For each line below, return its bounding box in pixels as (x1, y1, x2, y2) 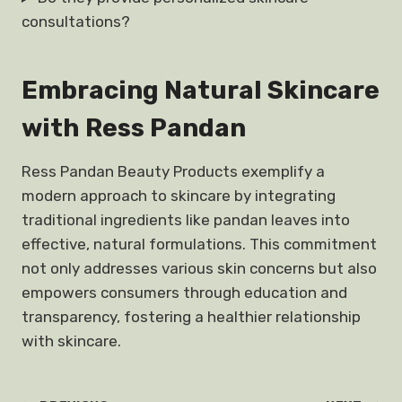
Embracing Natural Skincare (22, 75, 380, 105)
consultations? (22, 13, 130, 31)
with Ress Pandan (22, 113, 246, 143)
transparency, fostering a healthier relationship (22, 308, 361, 326)
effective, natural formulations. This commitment (22, 235, 377, 253)
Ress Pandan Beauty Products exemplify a (22, 162, 325, 180)
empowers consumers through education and (22, 284, 347, 301)
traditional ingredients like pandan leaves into (22, 211, 350, 229)
